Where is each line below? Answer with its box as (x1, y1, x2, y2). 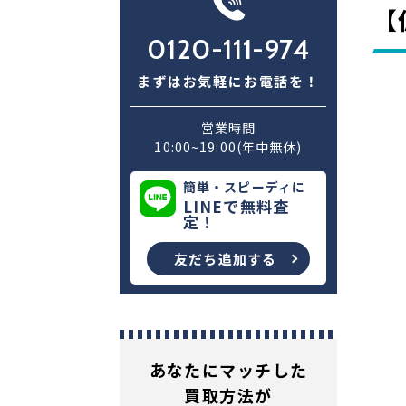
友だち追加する (174, 249, 277, 268)
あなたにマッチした (149, 358, 308, 382)
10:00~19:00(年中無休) (154, 138, 303, 156)
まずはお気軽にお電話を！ (137, 72, 320, 91)
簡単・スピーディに (183, 178, 306, 196)
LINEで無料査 (183, 195, 289, 217)
